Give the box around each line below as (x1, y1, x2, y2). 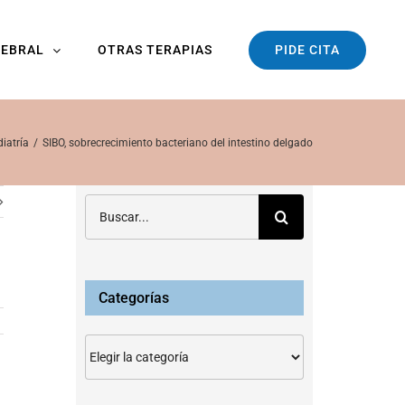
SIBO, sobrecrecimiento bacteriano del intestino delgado (42, 136, 313, 149)
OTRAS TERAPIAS (98, 42, 213, 57)
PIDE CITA (275, 42, 341, 57)
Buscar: (83, 195, 132, 212)
